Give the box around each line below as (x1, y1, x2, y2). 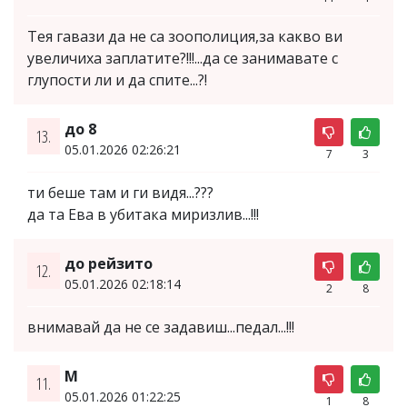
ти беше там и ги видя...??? (27, 182, 213, 203)
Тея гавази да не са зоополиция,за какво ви (27, 25, 342, 46)
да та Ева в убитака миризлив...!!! (27, 203, 259, 224)
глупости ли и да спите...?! (27, 69, 207, 90)
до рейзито (64, 253, 153, 273)
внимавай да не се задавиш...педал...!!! (27, 316, 294, 337)
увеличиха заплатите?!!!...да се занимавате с (27, 47, 338, 68)
